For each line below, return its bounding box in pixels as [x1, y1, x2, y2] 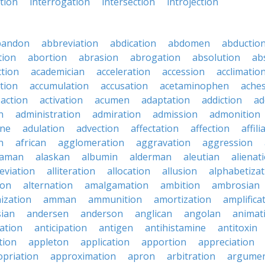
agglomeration [58, 136, 124, 149]
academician [31, 65, 85, 78]
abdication [110, 37, 156, 50]
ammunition [88, 193, 142, 206]
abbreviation [41, 37, 98, 50]
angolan [184, 207, 221, 220]
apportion [141, 235, 186, 248]
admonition [209, 108, 260, 121]
